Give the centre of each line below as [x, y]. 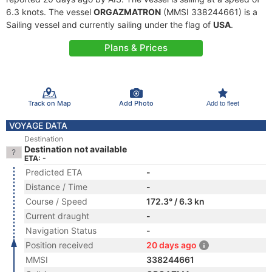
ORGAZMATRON [127, 12]
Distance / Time [56, 187]
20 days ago [172, 245]
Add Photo [136, 103]
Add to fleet [223, 103]
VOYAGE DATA [38, 125]
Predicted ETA [54, 172]
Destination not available [76, 149]
